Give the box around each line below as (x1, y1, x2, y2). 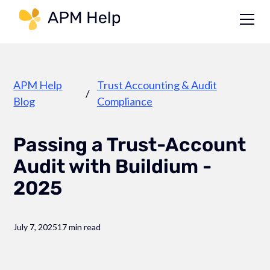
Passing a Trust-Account (13, 133, 246, 156)
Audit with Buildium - (13, 155, 212, 178)
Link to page (125, 9, 183, 22)
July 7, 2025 (13, 222, 58, 232)
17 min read (57, 222, 101, 232)
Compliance (96, 95, 152, 108)
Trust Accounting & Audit (96, 78, 217, 92)
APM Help (13, 78, 63, 92)
